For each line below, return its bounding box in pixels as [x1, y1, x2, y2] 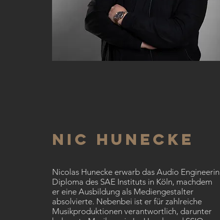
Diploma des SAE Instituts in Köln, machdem [52, 177, 212, 187]
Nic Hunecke [52, 130, 194, 149]
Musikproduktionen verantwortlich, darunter [52, 206, 212, 216]
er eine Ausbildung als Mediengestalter [52, 187, 193, 196]
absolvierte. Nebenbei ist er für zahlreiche [52, 196, 202, 206]
